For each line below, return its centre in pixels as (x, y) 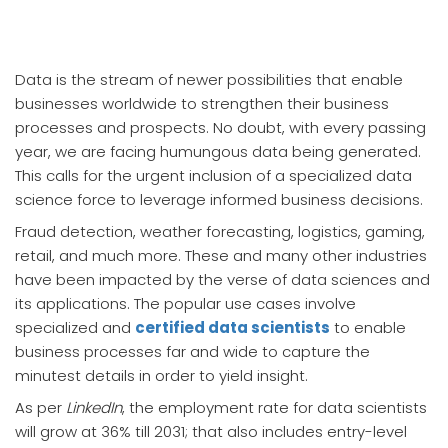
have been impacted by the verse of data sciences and (222, 279)
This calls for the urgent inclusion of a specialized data (213, 175)
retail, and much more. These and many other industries (221, 255)
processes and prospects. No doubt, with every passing (220, 127)
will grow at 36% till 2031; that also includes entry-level (211, 431)
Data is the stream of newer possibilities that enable (209, 79)
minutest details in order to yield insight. (161, 375)
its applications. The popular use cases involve (185, 303)
